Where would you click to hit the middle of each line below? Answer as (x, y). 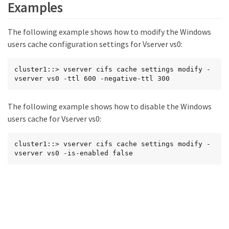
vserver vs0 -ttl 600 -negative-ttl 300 (92, 78)
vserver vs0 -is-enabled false (74, 153)
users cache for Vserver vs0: (54, 119)
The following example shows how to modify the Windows (109, 32)
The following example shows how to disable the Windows (110, 106)
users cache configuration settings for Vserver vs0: (95, 44)
